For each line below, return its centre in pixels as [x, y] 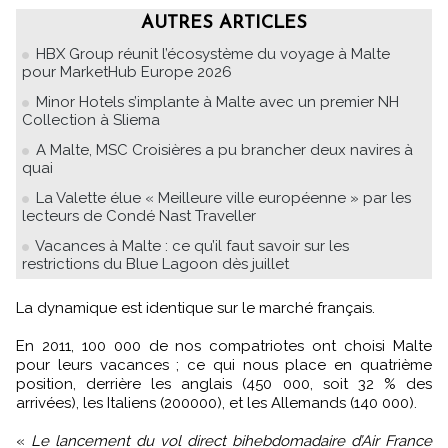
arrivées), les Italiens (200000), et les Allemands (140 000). [216, 403]
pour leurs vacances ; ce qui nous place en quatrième [224, 365]
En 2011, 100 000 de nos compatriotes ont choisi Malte [224, 346]
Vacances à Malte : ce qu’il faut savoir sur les [192, 246]
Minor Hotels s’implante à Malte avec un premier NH [217, 102]
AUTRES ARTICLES [224, 24]
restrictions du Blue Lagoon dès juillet [155, 264]
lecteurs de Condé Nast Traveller [139, 216]
